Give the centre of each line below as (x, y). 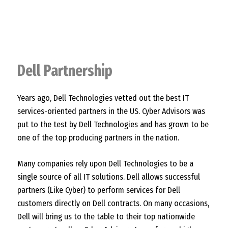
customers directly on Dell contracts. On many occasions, (113, 203)
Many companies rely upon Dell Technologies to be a (105, 163)
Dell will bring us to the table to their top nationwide (106, 216)
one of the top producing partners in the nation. (98, 137)
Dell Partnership (65, 71)
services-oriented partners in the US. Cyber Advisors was (111, 111)
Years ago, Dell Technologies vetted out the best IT (103, 98)
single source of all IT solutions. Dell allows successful (109, 177)
